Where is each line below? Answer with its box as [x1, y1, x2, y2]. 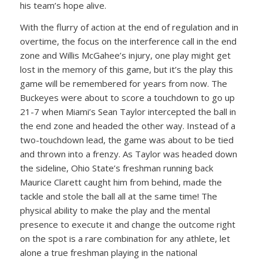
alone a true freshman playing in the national [19, 246, 197, 258]
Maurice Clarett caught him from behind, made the [19, 176, 222, 188]
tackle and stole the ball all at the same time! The [19, 190, 217, 202]
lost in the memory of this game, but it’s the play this [19, 63, 233, 75]
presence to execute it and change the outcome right [19, 218, 235, 230]
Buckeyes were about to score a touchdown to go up [19, 91, 235, 103]
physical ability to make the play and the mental [19, 204, 210, 216]
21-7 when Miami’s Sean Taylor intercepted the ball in [19, 105, 236, 117]
